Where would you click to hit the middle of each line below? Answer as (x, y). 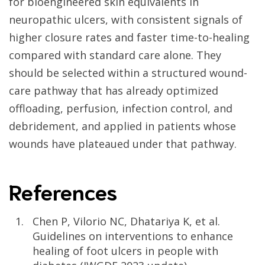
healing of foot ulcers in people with (125, 251)
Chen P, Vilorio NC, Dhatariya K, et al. (126, 222)
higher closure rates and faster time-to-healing (129, 38)
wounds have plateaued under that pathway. (123, 144)
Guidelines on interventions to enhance (133, 236)
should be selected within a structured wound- (128, 73)
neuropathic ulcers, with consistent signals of (126, 20)
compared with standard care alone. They (115, 55)
